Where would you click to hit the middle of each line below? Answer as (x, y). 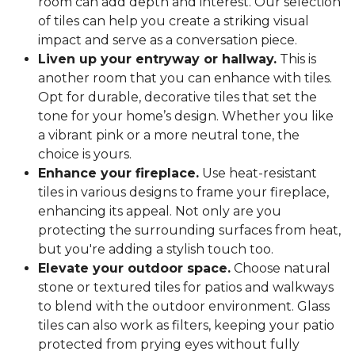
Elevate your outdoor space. (134, 269)
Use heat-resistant (258, 174)
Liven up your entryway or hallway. (157, 59)
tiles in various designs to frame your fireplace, (183, 193)
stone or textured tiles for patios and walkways (186, 288)
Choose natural (281, 269)
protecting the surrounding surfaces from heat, (189, 231)
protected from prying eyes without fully (169, 345)
